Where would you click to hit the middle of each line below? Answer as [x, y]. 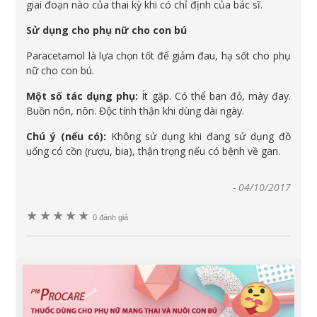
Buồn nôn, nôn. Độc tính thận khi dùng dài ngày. [136, 111]
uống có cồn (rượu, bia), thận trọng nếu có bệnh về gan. [154, 151]
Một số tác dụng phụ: [84, 96]
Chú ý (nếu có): [67, 136]
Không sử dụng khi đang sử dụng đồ [198, 136]
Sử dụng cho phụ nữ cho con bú [107, 30]
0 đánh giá [110, 217]
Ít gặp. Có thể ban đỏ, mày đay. [216, 96]
